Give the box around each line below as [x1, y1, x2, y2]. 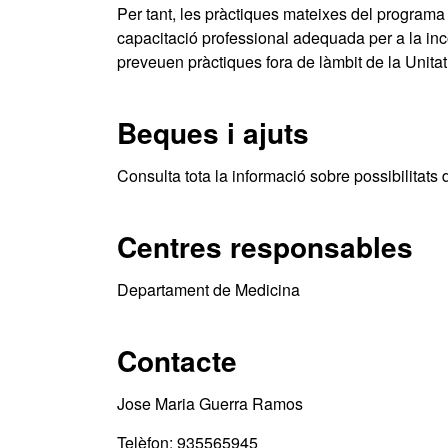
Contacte [117, 340, 237, 381]
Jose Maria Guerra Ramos [117, 392, 303, 415]
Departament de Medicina [117, 278, 300, 301]
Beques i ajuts [117, 112, 309, 153]
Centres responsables [117, 226, 413, 267]
